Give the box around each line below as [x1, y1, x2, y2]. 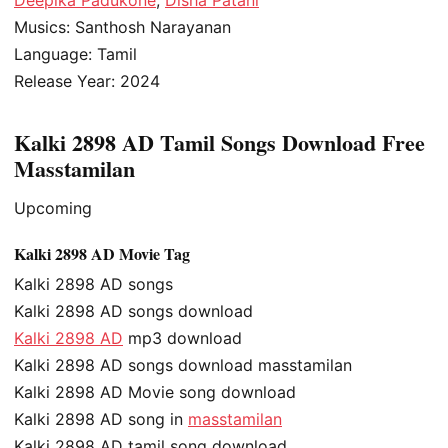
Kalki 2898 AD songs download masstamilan [14, 355, 352, 376]
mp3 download [123, 328, 242, 349]
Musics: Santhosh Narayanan [14, 16, 231, 37]
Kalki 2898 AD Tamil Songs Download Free [14, 125, 425, 159]
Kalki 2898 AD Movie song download [14, 382, 296, 403]
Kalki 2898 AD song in [14, 409, 188, 430]
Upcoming [14, 198, 92, 219]
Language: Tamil [14, 43, 137, 64]
